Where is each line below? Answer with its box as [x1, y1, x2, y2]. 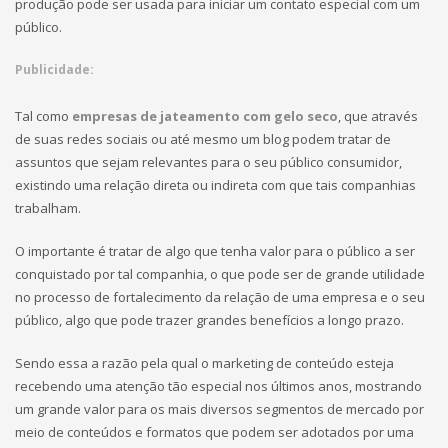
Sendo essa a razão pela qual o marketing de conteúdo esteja [15, 354, 394, 372]
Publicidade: [15, 61, 94, 78]
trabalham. [15, 199, 81, 217]
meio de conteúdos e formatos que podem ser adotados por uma [15, 423, 414, 441]
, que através [338, 107, 418, 125]
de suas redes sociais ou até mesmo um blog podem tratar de [15, 130, 391, 148]
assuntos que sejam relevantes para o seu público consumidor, [15, 153, 402, 171]
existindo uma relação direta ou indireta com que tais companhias [15, 176, 416, 194]
